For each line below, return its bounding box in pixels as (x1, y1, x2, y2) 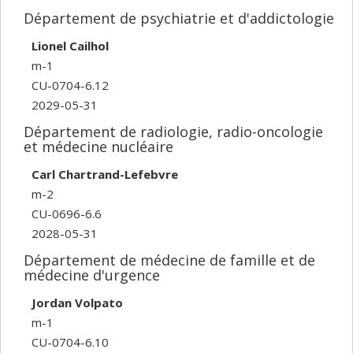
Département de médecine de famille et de (24, 251, 315, 269)
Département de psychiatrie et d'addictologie (24, 9, 334, 28)
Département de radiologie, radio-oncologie (24, 122, 323, 141)
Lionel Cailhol (32, 37, 109, 54)
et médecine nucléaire (24, 137, 173, 156)
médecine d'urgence (24, 266, 160, 284)
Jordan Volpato (32, 294, 123, 310)
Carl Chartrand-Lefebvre (32, 165, 178, 182)
